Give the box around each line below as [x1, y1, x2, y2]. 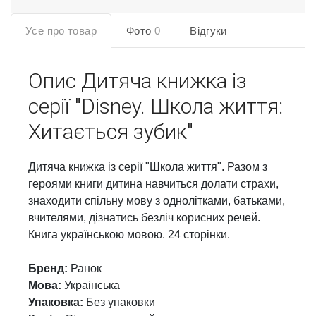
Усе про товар [25, 25, 97, 37]
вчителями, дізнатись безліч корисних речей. [28, 212, 260, 224]
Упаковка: [28, 296, 83, 309]
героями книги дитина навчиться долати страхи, [28, 178, 279, 190]
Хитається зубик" [28, 119, 193, 145]
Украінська [61, 279, 120, 292]
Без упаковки [83, 296, 155, 309]
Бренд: [28, 262, 68, 275]
